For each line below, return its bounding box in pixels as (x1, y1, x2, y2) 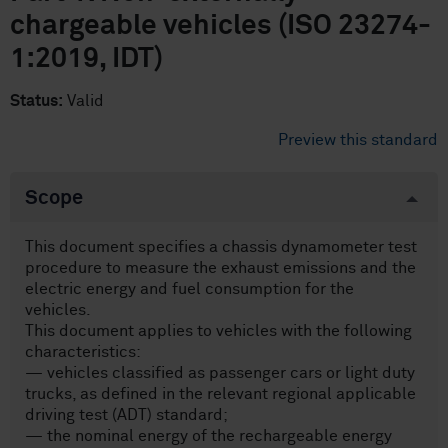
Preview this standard (278, 132, 438, 148)
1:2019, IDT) (10, 45, 163, 73)
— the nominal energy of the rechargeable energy (25, 428, 392, 444)
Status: (10, 93, 63, 109)
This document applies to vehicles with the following (25, 323, 412, 339)
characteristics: (25, 344, 141, 360)
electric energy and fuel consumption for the (25, 281, 354, 297)
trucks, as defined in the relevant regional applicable (25, 386, 416, 402)
